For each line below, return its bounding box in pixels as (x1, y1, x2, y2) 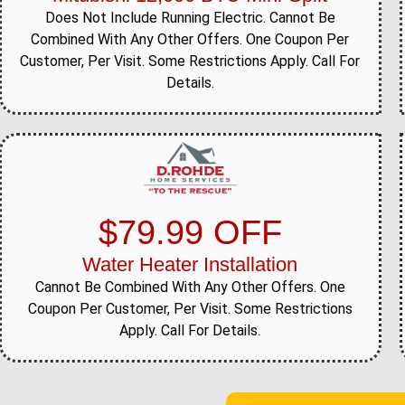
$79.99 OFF (98, 212, 282, 251)
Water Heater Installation (82, 252, 298, 276)
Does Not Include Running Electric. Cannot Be (44, 9, 335, 27)
